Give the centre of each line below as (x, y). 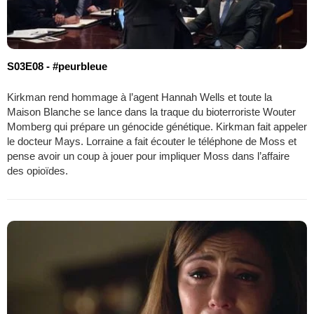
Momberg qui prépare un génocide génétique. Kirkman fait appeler (157, 126)
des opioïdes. (37, 170)
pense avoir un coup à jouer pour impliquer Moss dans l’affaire (148, 156)
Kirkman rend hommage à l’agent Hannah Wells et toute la (139, 97)
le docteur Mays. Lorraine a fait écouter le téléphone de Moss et (152, 141)
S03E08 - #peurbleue (57, 66)
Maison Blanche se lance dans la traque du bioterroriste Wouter (151, 111)
